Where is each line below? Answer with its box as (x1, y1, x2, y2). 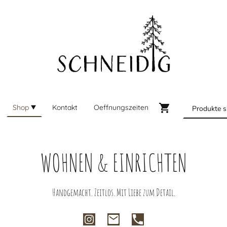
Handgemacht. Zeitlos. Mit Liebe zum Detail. (52, 185, 175, 199)
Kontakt (52, 102, 78, 112)
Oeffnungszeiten (93, 102, 148, 112)
